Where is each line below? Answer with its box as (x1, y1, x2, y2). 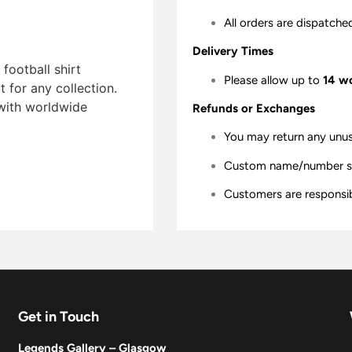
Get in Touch (18, 307, 100, 325)
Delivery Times (192, 44, 273, 59)
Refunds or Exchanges (192, 101, 315, 115)
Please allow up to (223, 72, 323, 87)
